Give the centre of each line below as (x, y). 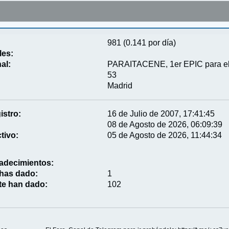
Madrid (120, 85)
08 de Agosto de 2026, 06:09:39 (165, 124)
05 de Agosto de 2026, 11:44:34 (165, 135)
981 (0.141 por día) (142, 42)
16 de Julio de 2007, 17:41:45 (161, 113)
